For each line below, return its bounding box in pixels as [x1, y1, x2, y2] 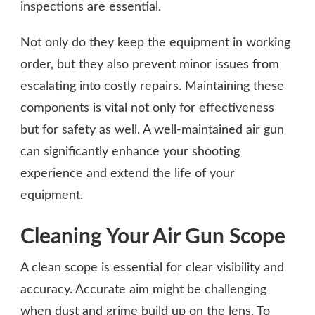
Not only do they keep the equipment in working [20, 36, 290, 49]
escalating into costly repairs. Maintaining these [20, 79, 284, 93]
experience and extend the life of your [20, 167, 235, 180]
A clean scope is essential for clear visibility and [20, 261, 284, 274]
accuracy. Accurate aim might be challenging [20, 283, 266, 296]
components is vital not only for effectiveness [20, 101, 274, 115]
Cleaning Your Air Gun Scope [20, 226, 285, 247]
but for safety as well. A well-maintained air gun [20, 123, 284, 136]
